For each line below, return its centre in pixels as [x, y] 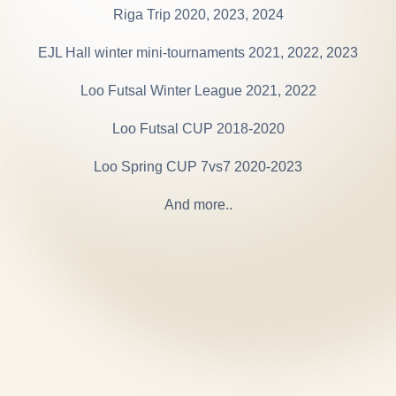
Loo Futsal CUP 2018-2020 [198, 128]
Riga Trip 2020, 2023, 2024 [198, 14]
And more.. [198, 204]
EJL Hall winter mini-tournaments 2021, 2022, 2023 [198, 52]
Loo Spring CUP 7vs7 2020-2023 [198, 166]
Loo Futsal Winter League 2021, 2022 [198, 90]
